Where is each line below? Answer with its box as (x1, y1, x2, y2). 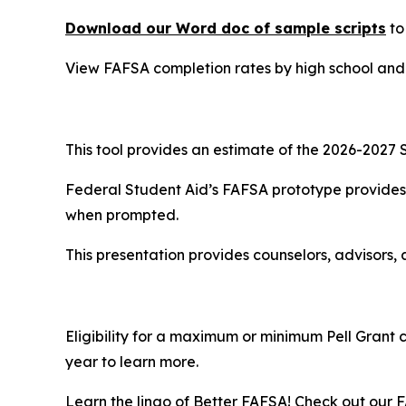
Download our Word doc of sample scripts (65, 19, 386, 38)
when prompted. (65, 206, 179, 225)
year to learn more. (65, 353, 198, 372)
